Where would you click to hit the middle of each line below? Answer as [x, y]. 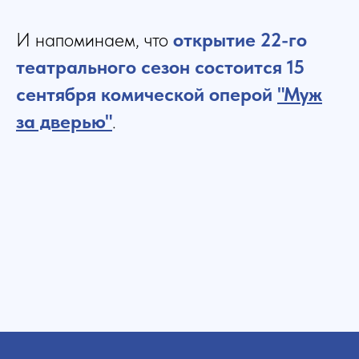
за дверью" [64, 122]
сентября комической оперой [147, 95]
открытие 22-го [240, 40]
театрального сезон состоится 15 [160, 67]
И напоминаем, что [95, 40]
